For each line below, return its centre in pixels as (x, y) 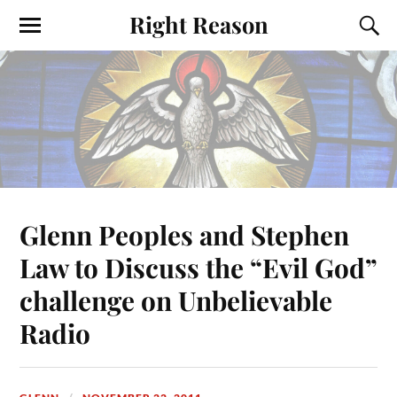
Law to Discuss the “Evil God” (198, 267)
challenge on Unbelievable (176, 300)
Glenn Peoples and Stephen (185, 234)
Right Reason (198, 24)
